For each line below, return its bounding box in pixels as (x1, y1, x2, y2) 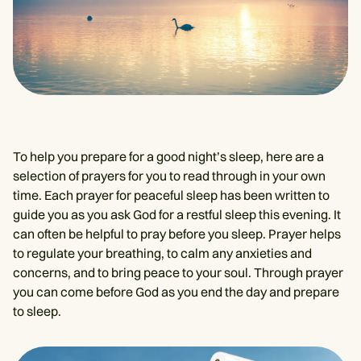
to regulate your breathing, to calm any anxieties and (13, 245, 312, 262)
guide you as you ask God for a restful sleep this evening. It (13, 206, 341, 223)
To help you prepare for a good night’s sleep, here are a (13, 148, 324, 165)
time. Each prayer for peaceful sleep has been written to (13, 187, 330, 204)
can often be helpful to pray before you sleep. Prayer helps (13, 226, 341, 243)
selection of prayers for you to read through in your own (13, 168, 326, 185)
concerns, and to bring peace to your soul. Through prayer (13, 264, 343, 281)
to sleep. (13, 303, 61, 320)
